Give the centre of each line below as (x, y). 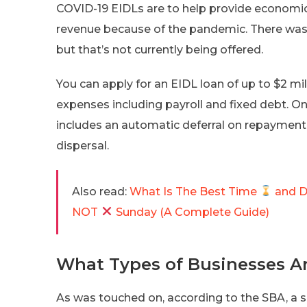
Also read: (99, 191)
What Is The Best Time (195, 191)
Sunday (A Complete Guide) (192, 212)
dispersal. (83, 145)
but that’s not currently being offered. (160, 49)
